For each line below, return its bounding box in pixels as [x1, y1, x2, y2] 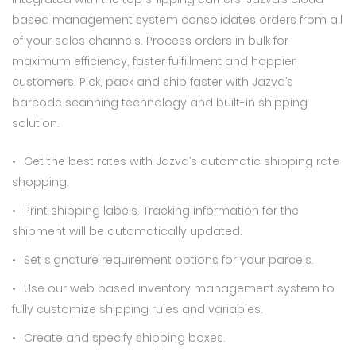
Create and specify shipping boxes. [24, 330, 226, 346]
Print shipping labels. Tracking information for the [24, 203, 299, 219]
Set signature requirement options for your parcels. [24, 252, 314, 268]
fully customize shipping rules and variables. [12, 301, 263, 317]
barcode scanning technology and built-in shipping [12, 95, 308, 110]
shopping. [12, 174, 69, 190]
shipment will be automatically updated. [12, 223, 242, 239]
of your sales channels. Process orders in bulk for [12, 33, 288, 48]
